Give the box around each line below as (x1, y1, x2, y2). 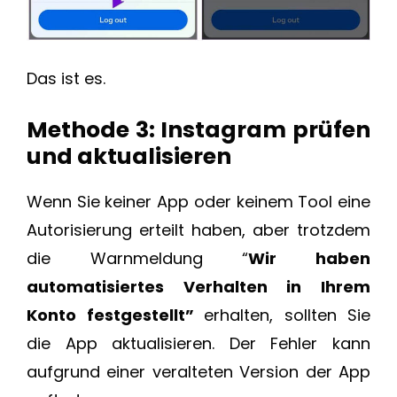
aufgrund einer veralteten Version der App (27, 361, 370, 384)
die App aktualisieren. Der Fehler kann (27, 332, 370, 355)
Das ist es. (27, 67, 105, 90)
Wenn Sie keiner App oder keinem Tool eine (27, 191, 370, 214)
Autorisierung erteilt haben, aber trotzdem (27, 219, 370, 242)
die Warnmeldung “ (27, 247, 249, 270)
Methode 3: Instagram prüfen (27, 114, 370, 146)
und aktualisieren (27, 141, 231, 173)
